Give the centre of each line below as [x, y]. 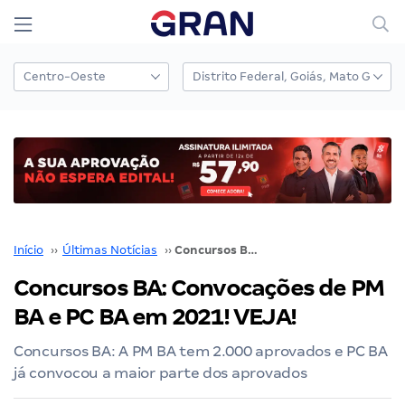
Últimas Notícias [110, 250]
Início [28, 250]
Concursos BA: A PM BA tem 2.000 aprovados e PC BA [201, 351]
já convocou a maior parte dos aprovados [160, 372]
